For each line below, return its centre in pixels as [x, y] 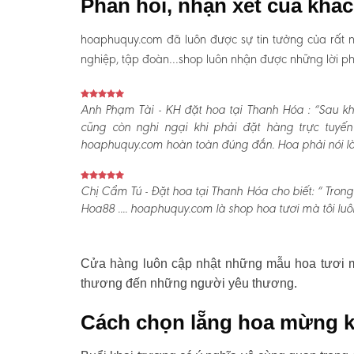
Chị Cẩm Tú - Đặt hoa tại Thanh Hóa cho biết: [197, 192]
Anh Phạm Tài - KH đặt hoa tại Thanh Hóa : [195, 111]
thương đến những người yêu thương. [189, 284]
